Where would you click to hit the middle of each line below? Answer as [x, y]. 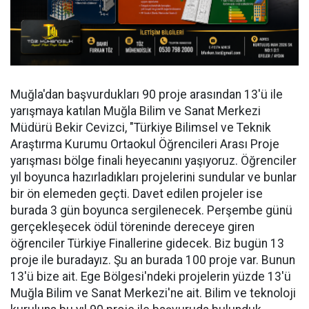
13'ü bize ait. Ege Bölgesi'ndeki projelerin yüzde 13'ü [151, 277]
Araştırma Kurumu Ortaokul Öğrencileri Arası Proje [145, 144]
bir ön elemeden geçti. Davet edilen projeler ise [137, 194]
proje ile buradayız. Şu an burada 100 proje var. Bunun [153, 260]
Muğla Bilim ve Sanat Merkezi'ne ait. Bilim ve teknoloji [153, 293]
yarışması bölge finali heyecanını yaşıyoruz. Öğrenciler [153, 161]
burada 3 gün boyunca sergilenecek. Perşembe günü [151, 211]
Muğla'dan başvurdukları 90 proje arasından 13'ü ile [147, 95]
